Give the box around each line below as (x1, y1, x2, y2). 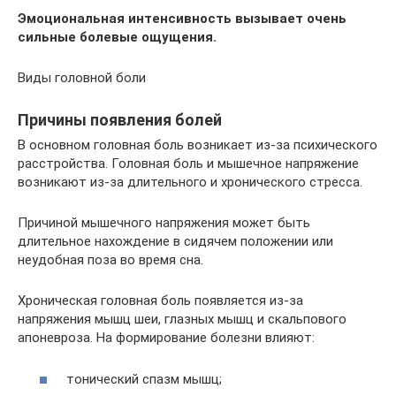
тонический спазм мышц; (66, 370, 222, 387)
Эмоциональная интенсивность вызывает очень (18, 11, 346, 27)
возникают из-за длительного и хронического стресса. (18, 174, 362, 190)
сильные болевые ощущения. (18, 29, 217, 45)
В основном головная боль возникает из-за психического (18, 137, 377, 153)
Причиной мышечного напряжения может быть (18, 215, 310, 231)
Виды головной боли (18, 70, 146, 86)
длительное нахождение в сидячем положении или (18, 233, 333, 249)
